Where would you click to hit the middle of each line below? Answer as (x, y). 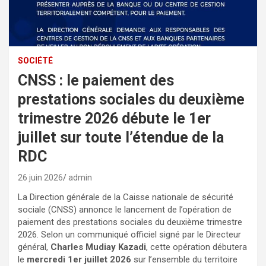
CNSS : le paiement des (96, 80)
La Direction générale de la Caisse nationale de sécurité (126, 197)
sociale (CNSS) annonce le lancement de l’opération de (125, 209)
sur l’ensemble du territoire (184, 259)
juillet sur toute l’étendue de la (121, 137)
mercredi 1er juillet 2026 (79, 259)
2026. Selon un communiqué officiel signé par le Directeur (129, 234)
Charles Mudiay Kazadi (98, 247)
